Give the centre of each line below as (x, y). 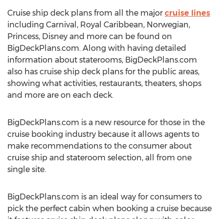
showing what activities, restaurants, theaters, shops (104, 83)
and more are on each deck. (60, 95)
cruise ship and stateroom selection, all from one (99, 158)
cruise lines (187, 13)
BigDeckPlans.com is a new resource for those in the (106, 122)
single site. (27, 169)
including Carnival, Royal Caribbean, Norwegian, (99, 25)
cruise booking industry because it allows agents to (103, 134)
